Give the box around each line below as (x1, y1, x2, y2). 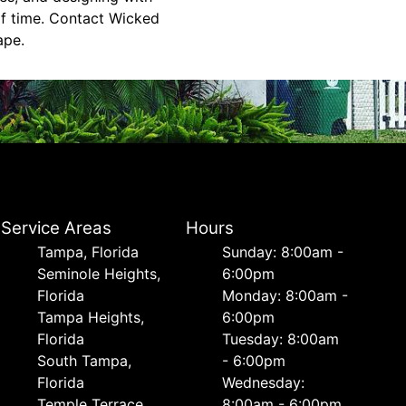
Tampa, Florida (37, 243, 140, 261)
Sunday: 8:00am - (221, 243, 343, 261)
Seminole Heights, (37, 265, 161, 283)
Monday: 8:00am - (221, 286, 348, 304)
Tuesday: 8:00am (221, 330, 339, 348)
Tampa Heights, (37, 308, 145, 326)
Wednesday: (221, 373, 304, 391)
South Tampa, (37, 352, 132, 370)
